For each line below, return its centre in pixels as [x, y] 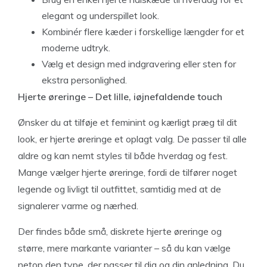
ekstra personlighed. [84, 80]
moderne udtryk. [76, 48]
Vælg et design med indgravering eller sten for [139, 64]
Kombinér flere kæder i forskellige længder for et [143, 32]
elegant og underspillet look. [100, 15]
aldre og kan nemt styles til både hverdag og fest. [123, 156]
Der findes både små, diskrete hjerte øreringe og [120, 231]
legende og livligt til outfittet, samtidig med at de [119, 189]
